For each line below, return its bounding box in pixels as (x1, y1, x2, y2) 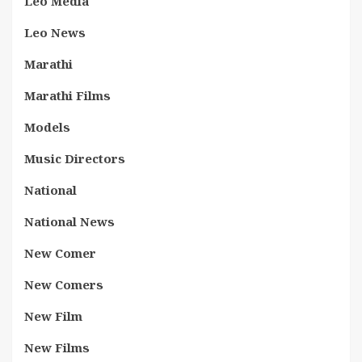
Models (24, 119, 70, 135)
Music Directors (24, 150, 125, 166)
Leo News (24, 24, 86, 40)
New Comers (24, 276, 103, 293)
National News (24, 213, 115, 229)
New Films (24, 339, 90, 356)
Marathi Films (24, 87, 111, 103)
